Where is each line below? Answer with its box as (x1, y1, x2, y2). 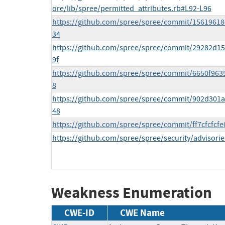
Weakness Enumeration (51, 182, 212, 203)
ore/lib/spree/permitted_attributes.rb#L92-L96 (52, 4, 211, 14)
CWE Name (120, 206, 165, 219)
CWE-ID (64, 206, 94, 219)
